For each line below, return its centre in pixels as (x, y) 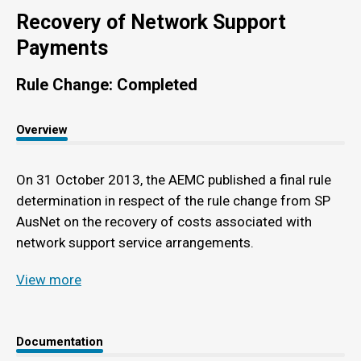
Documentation (60, 341)
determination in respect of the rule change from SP (173, 200)
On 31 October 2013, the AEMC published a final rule (174, 179)
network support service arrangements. (135, 242)
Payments (62, 48)
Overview (42, 129)
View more (49, 279)
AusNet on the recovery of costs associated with (164, 221)
